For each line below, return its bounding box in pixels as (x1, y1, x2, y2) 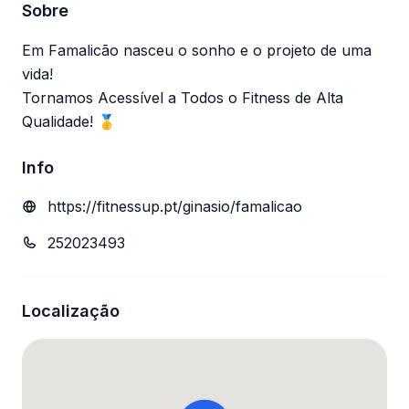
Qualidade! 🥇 (22, 112, 116, 131)
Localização (22, 301, 120, 320)
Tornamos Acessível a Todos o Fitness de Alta (22, 89, 343, 107)
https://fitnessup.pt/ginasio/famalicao (47, 197, 302, 215)
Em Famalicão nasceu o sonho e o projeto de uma (22, 41, 372, 59)
